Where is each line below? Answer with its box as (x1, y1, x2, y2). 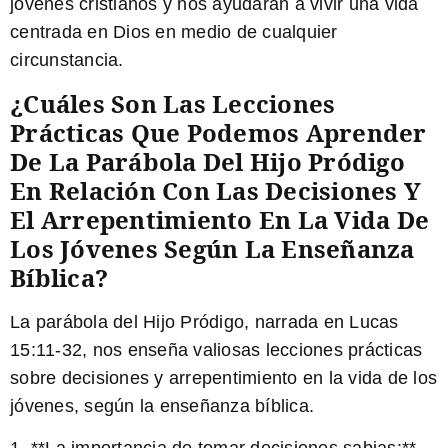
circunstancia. (10, 50, 124, 71)
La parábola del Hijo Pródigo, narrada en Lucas (10, 311, 399, 332)
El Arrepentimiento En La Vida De (10, 202, 429, 236)
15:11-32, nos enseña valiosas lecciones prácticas (10, 339, 423, 360)
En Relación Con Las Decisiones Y (10, 173, 421, 207)
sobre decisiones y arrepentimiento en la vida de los (10, 367, 437, 388)
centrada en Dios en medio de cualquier (10, 22, 338, 43)
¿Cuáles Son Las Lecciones (10, 86, 336, 120)
